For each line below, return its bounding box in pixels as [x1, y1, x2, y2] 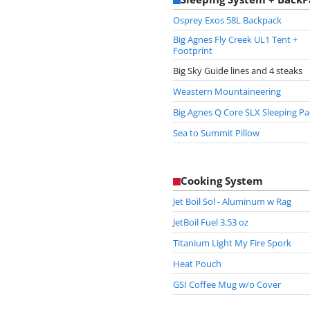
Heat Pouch [173, 257, 221, 270]
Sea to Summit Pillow [173, 126, 259, 139]
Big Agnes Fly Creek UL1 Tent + [173, 33, 298, 46]
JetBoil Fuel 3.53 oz [173, 215, 248, 228]
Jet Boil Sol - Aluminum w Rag [173, 194, 291, 208]
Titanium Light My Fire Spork [173, 236, 291, 249]
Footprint [173, 44, 212, 57]
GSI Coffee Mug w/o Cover [173, 277, 281, 291]
